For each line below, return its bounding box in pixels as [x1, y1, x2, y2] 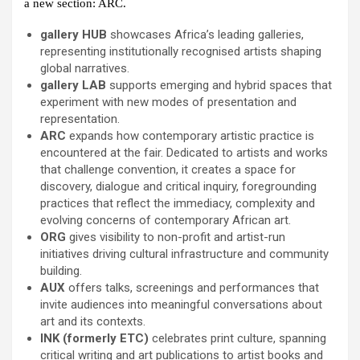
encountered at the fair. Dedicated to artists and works [40, 145, 328, 161]
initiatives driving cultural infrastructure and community [40, 247, 329, 262]
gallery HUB [40, 27, 110, 43]
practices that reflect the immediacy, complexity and [40, 196, 315, 211]
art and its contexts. [40, 314, 145, 329]
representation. [40, 112, 120, 127]
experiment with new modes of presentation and [40, 95, 297, 110]
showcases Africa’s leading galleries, [110, 27, 304, 43]
